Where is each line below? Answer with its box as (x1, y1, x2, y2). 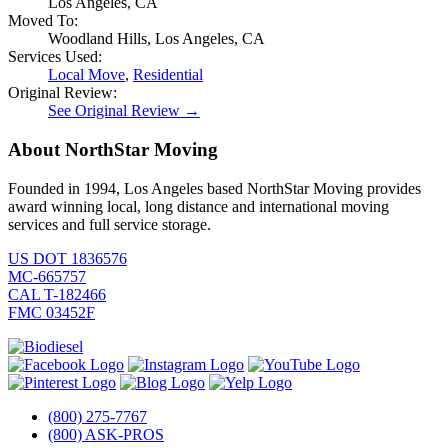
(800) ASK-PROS (48, 425, 164, 443)
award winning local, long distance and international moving (8, 197, 389, 215)
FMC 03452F (8, 303, 95, 321)
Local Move (48, 66, 125, 84)
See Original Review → (48, 102, 200, 120)
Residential (133, 66, 203, 84)
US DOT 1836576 (8, 249, 127, 267)
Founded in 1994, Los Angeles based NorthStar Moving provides (8, 179, 421, 197)
